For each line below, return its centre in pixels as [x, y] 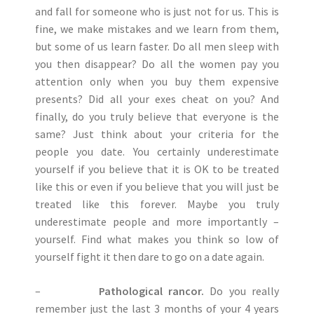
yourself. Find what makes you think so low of [157, 239]
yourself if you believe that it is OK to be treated [157, 169]
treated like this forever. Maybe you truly [157, 204]
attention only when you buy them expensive [157, 81]
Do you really [242, 291]
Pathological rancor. [151, 291]
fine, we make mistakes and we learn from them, [157, 29]
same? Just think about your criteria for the [157, 134]
